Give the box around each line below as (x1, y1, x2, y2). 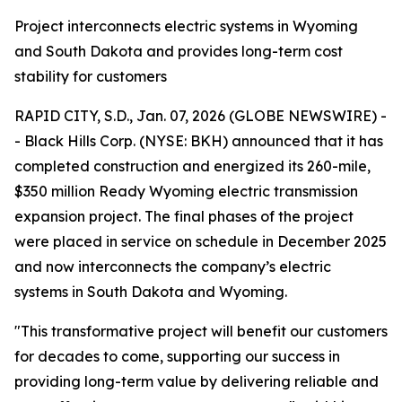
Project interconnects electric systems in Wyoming (14, 17, 358, 35)
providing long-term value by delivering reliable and (14, 372, 379, 390)
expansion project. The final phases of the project (14, 207, 354, 225)
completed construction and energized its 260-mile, (14, 157, 371, 175)
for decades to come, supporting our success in (14, 347, 340, 365)
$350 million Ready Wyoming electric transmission (14, 182, 358, 200)
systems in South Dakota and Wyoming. (14, 283, 287, 301)
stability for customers (14, 67, 167, 85)
